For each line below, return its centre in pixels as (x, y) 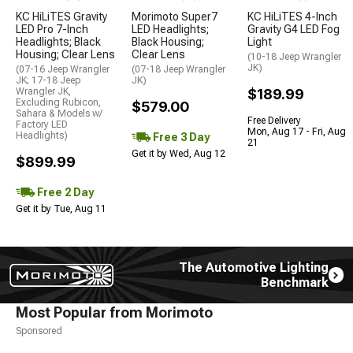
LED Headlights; (170, 29)
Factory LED (42, 124)
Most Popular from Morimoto (114, 312)
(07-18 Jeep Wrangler (178, 69)
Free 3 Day (180, 137)
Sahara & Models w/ (59, 113)
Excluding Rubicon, (58, 102)
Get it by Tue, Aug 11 (61, 208)
